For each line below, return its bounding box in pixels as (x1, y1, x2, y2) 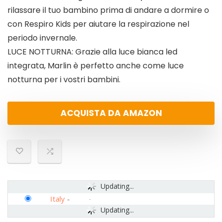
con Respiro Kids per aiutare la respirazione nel (7, 18, 189, 30)
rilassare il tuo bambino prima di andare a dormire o (7, 4, 209, 16)
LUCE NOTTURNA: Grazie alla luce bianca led (7, 46, 177, 58)
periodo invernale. (7, 32, 77, 44)
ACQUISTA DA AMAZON (60, 107, 162, 119)
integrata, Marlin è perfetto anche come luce (7, 60, 184, 72)
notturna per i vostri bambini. (7, 74, 120, 86)
